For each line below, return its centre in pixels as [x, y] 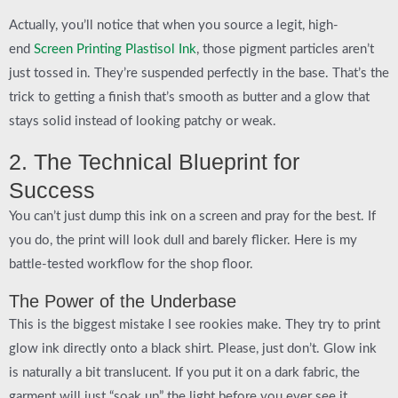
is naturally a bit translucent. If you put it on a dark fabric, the [184, 372]
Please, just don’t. [269, 348]
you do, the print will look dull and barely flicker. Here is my [183, 240]
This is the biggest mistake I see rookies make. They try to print [195, 324]
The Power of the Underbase [123, 301]
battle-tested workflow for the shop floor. [131, 264]
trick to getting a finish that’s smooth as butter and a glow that [189, 98]
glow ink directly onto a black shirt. [113, 348]
